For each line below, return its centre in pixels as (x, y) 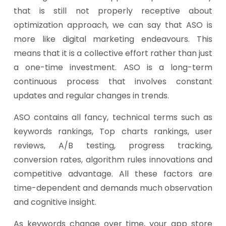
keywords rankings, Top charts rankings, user (113, 131)
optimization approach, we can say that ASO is (113, 25)
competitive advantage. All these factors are (113, 174)
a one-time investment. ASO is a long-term (113, 67)
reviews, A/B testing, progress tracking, (113, 146)
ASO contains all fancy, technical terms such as (113, 117)
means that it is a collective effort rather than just (113, 53)
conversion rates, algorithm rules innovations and (113, 160)
